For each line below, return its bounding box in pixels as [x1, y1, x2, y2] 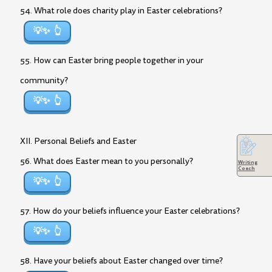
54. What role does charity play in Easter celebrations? [20, 5, 222, 16]
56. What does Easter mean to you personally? [20, 155, 193, 167]
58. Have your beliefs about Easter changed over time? [20, 255, 223, 267]
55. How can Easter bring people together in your [20, 55, 203, 66]
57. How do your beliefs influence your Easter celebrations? [20, 205, 240, 217]
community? [20, 75, 68, 86]
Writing [237, 158, 257, 166]
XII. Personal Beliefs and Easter [20, 135, 137, 147]
